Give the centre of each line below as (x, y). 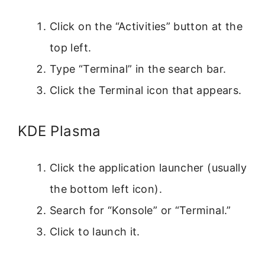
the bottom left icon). (106, 189)
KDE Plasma (59, 131)
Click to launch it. (95, 232)
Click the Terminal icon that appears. (146, 91)
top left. (71, 48)
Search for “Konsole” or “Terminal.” (140, 211)
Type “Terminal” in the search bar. (138, 69)
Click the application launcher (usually (148, 168)
